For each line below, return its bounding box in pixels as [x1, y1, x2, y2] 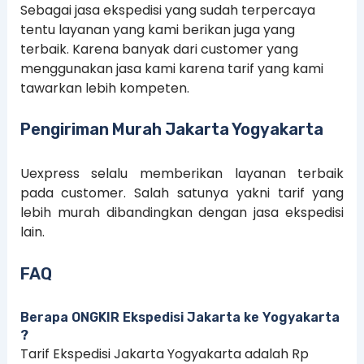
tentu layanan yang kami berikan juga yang [19, 19, 295, 39]
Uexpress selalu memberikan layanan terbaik [19, 164, 344, 184]
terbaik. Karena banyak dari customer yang [19, 39, 298, 58]
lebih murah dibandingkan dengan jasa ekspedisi [19, 203, 344, 223]
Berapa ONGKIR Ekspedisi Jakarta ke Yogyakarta [19, 309, 340, 325]
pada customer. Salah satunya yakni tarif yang [19, 184, 344, 203]
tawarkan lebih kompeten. [19, 78, 189, 97]
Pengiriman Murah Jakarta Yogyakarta [19, 119, 323, 140]
